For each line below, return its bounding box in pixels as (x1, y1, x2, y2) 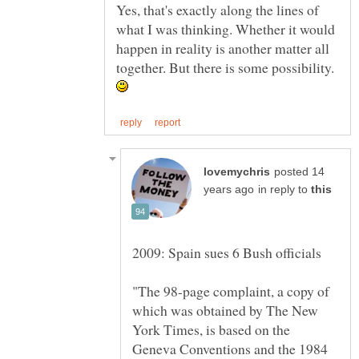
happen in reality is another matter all (116, 38, 329, 58)
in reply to (258, 183, 311, 196)
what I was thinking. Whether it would (116, 19, 335, 39)
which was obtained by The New (132, 300, 318, 320)
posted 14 (274, 165, 325, 178)
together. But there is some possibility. (116, 58, 334, 78)
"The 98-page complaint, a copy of (132, 280, 329, 301)
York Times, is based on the (132, 319, 290, 339)
